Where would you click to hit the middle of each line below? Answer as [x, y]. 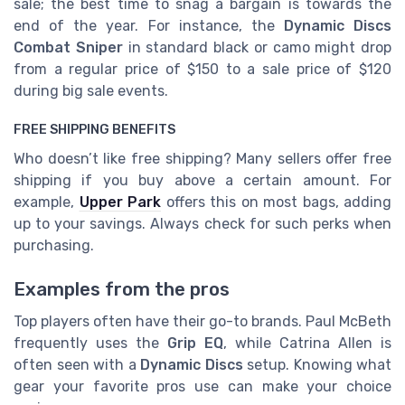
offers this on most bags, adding [276, 202]
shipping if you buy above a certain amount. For [202, 180]
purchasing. [54, 245]
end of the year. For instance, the [149, 26]
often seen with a [77, 365]
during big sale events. [91, 91]
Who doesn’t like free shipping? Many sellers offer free [202, 158]
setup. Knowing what [317, 365]
